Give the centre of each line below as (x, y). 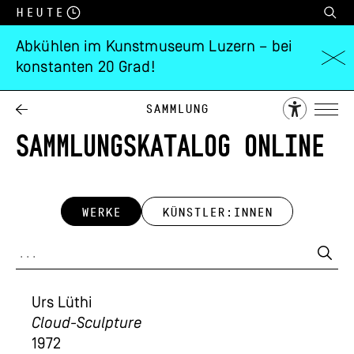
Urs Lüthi (62, 303)
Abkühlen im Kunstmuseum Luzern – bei (154, 47)
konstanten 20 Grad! (86, 68)
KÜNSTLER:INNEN (217, 213)
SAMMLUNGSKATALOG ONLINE (170, 145)
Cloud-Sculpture (87, 324)
